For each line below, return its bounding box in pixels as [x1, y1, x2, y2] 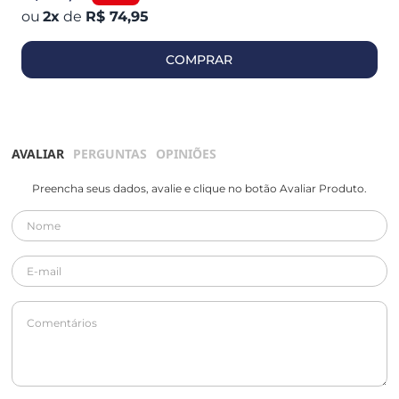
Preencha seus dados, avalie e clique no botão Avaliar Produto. [32, 181, 367, 195]
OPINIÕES [156, 144, 217, 162]
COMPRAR [166, 51, 233, 68]
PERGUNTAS [73, 144, 148, 162]
